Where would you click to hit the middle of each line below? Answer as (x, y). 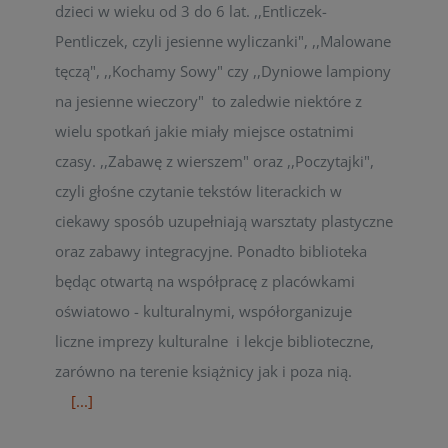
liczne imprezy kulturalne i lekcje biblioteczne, (214, 341)
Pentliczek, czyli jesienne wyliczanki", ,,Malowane (223, 41)
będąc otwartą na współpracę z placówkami (205, 281)
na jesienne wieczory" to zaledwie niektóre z (208, 101)
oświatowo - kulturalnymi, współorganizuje (203, 311)
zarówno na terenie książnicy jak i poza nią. (223, 371)
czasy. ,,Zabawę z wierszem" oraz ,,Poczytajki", (214, 161)
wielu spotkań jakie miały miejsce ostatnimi (204, 131)
